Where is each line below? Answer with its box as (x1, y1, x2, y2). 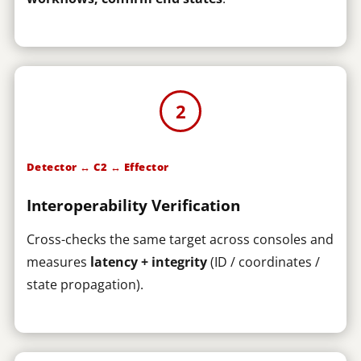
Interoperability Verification (26, 195, 240, 216)
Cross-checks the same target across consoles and (26, 230, 334, 248)
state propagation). (26, 276, 143, 293)
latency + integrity (89, 253, 207, 271)
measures (26, 253, 90, 271)
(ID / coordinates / (206, 253, 320, 271)
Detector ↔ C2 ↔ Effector (26, 160, 169, 174)
